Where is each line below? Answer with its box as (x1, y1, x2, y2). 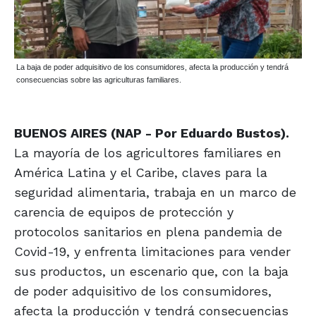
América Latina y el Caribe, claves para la (14, 165, 267, 181)
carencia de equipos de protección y (14, 205, 233, 220)
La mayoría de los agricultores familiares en (14, 145, 281, 161)
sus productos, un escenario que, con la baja (14, 264, 288, 279)
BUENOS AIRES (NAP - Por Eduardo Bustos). (14, 126, 289, 141)
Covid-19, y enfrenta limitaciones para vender (14, 244, 291, 260)
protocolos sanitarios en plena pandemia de (14, 224, 282, 240)
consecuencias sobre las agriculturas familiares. (16, 75, 181, 85)
